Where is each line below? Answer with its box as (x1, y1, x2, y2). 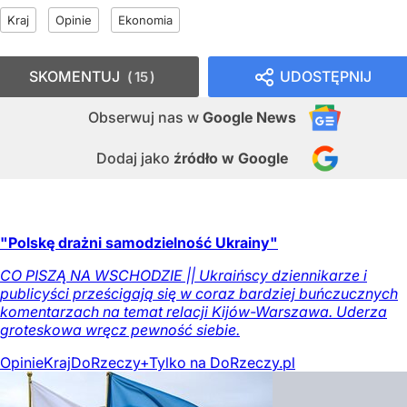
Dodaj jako (96, 149, 174, 168)
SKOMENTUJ (29, 67, 120, 86)
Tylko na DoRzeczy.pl (149, 353, 295, 372)
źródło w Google (174, 149, 288, 168)
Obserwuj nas (88, 108, 187, 127)
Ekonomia (118, 13, 173, 28)
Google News (203, 108, 296, 127)
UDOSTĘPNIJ (280, 67, 372, 86)
